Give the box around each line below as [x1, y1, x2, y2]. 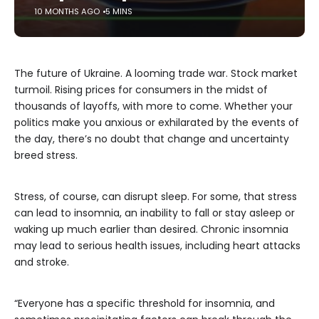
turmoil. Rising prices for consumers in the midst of [14, 83, 268, 97]
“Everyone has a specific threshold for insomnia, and [14, 296, 275, 310]
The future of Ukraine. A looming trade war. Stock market [14, 66, 298, 80]
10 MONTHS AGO [34, 6, 100, 17]
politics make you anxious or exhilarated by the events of [14, 115, 299, 130]
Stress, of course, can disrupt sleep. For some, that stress [14, 189, 297, 204]
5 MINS [105, 6, 132, 17]
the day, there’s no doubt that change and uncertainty [14, 132, 289, 146]
